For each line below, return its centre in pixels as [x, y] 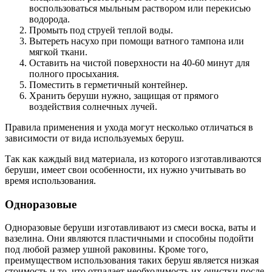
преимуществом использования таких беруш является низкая [132, 260]
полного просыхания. [74, 73]
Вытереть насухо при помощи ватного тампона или [137, 41]
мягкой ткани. [58, 52]
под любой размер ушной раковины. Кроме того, [107, 250]
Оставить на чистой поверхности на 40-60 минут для [139, 63]
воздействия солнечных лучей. [93, 106]
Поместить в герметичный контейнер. [108, 84]
